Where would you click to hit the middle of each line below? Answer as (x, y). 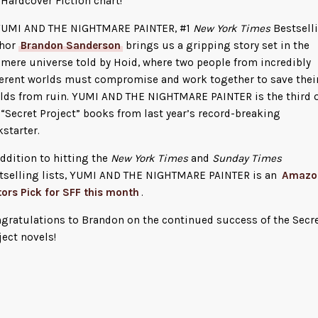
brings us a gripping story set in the (216, 45)
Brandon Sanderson (71, 45)
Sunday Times (247, 158)
